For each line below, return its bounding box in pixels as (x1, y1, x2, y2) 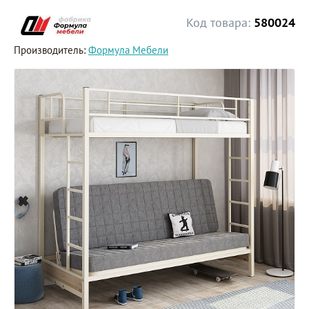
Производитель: (14, 43, 88, 57)
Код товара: (186, 14, 250, 30)
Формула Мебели (88, 43, 168, 57)
